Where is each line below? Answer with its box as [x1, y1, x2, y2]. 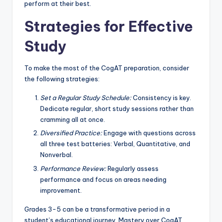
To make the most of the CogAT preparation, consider [24, 64, 189, 72]
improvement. [40, 186, 82, 194]
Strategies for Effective [24, 17, 193, 36]
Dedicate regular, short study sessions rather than [40, 105, 194, 113]
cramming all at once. [40, 115, 105, 124]
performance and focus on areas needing [40, 175, 166, 183]
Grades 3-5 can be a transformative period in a [24, 205, 170, 213]
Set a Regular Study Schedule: [40, 94, 131, 102]
